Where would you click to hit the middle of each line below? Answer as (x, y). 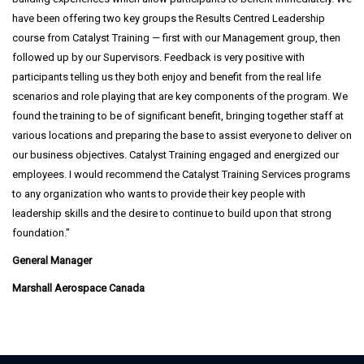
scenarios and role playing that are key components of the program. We (180, 96)
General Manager (52, 260)
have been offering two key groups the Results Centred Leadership (169, 18)
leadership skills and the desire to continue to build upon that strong (172, 213)
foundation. (39, 232)
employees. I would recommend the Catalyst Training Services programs (181, 174)
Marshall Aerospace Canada (78, 288)
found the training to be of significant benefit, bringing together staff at (178, 115)
